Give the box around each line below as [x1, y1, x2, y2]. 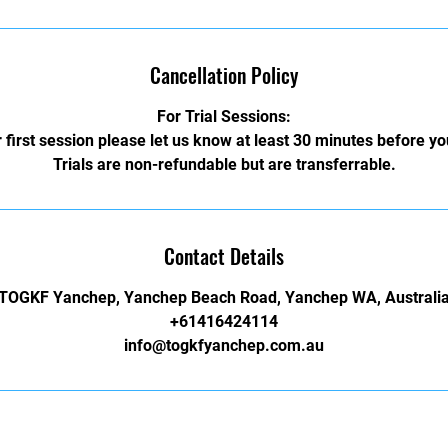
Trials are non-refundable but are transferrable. [52, 155, 396, 174]
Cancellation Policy [150, 60, 298, 90]
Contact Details [164, 241, 284, 271]
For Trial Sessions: [157, 107, 291, 126]
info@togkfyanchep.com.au [124, 336, 324, 355]
